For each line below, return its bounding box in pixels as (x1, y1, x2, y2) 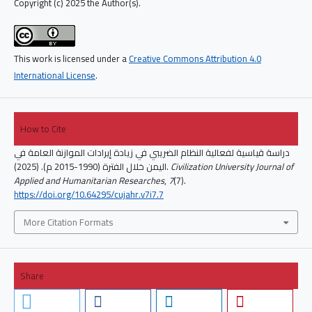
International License (13, 67, 95, 84)
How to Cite (19, 120, 66, 137)
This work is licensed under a (13, 50, 129, 68)
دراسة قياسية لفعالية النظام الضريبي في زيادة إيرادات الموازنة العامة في (13, 143, 290, 161)
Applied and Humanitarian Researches (13, 171, 164, 189)
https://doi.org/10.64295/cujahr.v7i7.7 (13, 185, 164, 203)
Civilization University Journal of (170, 157, 293, 175)
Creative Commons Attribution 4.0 (128, 50, 261, 68)
